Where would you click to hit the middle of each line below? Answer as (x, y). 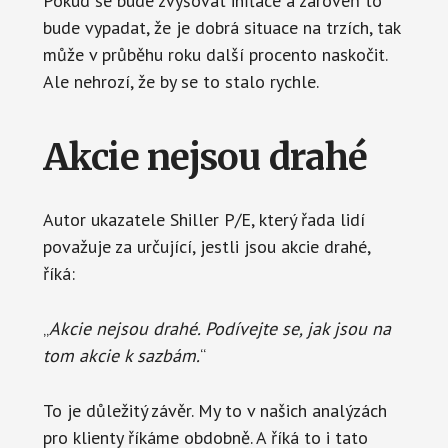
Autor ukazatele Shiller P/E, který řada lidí (203, 219)
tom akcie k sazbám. (121, 355)
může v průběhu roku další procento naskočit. (214, 54)
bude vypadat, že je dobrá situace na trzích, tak (221, 27)
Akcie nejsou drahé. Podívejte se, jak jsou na (219, 328)
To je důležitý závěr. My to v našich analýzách (214, 410)
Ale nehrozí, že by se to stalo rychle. (180, 81)
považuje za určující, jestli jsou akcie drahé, (206, 246)
